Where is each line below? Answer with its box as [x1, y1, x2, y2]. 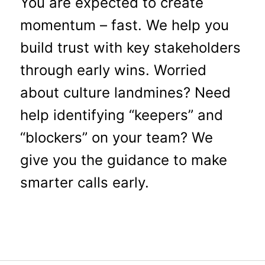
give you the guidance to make [20, 151, 227, 169]
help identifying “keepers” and [20, 106, 223, 124]
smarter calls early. [20, 173, 149, 191]
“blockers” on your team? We [20, 128, 213, 146]
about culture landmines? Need [20, 83, 231, 101]
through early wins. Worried [20, 61, 206, 79]
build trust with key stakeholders [20, 38, 241, 56]
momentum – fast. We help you [20, 16, 229, 34]
